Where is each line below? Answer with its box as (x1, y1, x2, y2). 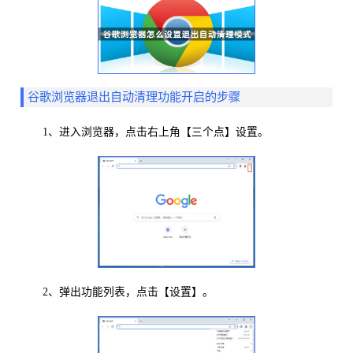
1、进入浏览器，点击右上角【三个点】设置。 (20, 125, 269, 138)
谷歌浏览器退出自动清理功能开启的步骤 (27, 91, 240, 104)
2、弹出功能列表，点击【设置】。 (20, 286, 214, 299)
